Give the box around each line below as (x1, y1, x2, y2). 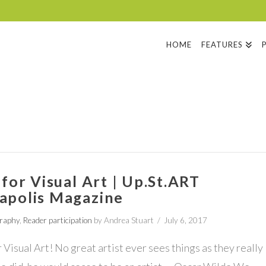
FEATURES (201, 40, 243, 49)
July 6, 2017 (164, 216, 208, 226)
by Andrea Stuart (92, 216, 154, 226)
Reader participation (23, 216, 93, 226)
